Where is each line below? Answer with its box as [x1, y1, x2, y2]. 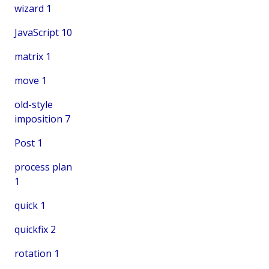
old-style [14, 97, 53, 111]
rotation [14, 246, 52, 260]
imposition [14, 112, 62, 125]
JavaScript [14, 25, 59, 39]
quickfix [14, 222, 48, 236]
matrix [14, 49, 43, 63]
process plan [14, 160, 72, 174]
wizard [14, 1, 44, 15]
